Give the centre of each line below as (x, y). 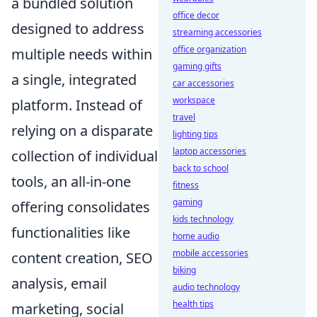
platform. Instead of (77, 105)
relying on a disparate (82, 130)
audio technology (206, 287)
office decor (196, 15)
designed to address (78, 28)
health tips (193, 304)
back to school (201, 168)
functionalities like (71, 232)
